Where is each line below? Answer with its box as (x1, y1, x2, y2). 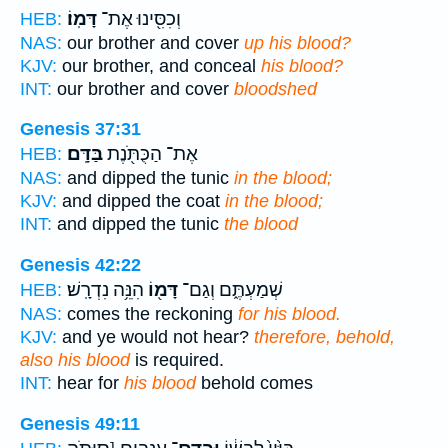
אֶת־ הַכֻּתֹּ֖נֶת (103, 143, 198, 166)
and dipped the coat (57, 191, 225, 212)
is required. (130, 349, 224, 370)
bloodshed (234, 78, 317, 99)
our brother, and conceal (57, 55, 261, 76)
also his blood (20, 349, 130, 370)
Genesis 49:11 (20, 413, 140, 434)
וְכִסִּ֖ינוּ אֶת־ (97, 7, 181, 30)
